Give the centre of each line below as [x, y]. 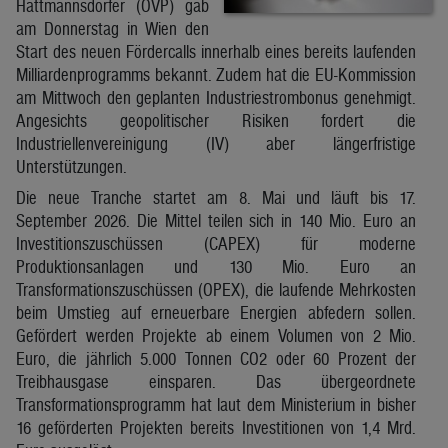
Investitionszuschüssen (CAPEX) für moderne [216, 243]
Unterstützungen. [71, 166]
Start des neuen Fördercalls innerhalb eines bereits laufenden [216, 51]
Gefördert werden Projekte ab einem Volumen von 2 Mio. [216, 335]
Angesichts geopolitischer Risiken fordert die [216, 120]
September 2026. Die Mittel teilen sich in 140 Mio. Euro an [216, 220]
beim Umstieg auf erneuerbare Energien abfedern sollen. [216, 312]
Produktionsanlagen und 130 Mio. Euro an [216, 266]
